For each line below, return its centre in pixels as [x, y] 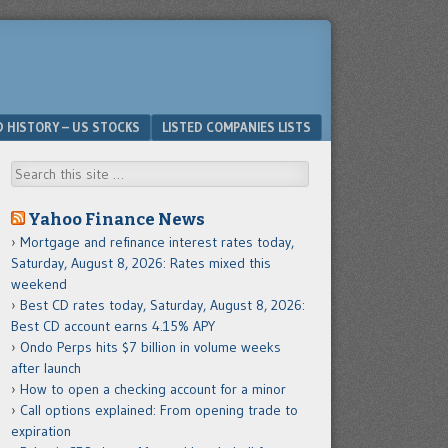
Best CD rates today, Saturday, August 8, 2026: [162, 305]
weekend [39, 284]
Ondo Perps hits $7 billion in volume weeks [150, 347]
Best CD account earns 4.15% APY [113, 326]
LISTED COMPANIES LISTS [236, 127]
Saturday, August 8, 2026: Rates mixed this [141, 263]
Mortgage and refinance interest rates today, [157, 242]
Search [31, 171]
